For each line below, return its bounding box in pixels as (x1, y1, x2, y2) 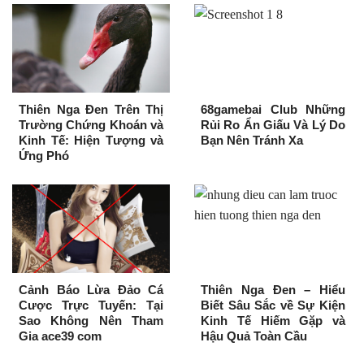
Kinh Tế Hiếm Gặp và (201, 313, 345, 327)
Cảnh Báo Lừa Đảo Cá (19, 282, 163, 297)
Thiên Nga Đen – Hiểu (201, 282, 345, 297)
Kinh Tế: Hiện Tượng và (19, 133, 163, 147)
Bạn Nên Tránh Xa (201, 133, 303, 147)
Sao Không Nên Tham (19, 313, 163, 327)
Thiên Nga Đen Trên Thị (19, 102, 163, 116)
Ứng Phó (19, 149, 69, 162)
